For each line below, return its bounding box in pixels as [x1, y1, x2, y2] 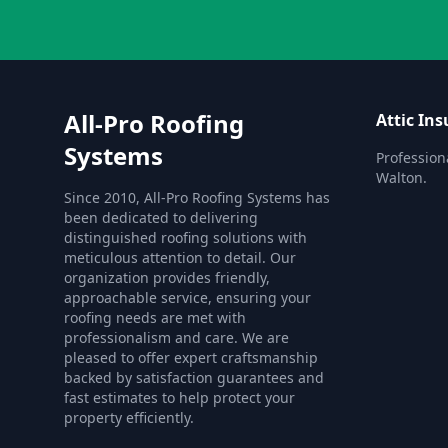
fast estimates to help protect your [64, 388, 295, 407]
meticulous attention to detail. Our [64, 248, 296, 267]
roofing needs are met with [64, 308, 246, 327]
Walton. [376, 168, 427, 187]
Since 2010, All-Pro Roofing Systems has [64, 188, 330, 207]
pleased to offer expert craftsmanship [64, 348, 318, 367]
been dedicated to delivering [64, 208, 258, 227]
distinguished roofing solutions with [64, 228, 307, 247]
